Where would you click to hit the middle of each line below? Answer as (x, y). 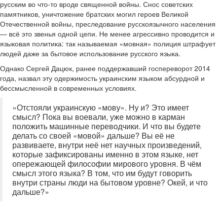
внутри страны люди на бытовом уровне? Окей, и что (110, 182)
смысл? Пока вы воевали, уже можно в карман (99, 116)
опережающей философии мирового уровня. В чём (107, 163)
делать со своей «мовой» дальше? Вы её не (93, 135)
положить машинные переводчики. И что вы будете (107, 126)
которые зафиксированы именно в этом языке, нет (105, 154)
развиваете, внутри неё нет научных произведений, (107, 145)
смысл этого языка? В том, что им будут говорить (102, 173)
